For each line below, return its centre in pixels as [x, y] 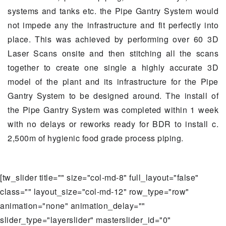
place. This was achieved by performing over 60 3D [113, 39]
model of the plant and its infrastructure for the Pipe [113, 82]
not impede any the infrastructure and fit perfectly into [113, 25]
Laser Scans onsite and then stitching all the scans [113, 53]
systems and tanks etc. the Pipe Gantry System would [113, 11]
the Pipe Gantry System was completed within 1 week [113, 110]
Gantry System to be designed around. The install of [113, 96]
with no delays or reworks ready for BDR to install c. [113, 124]
